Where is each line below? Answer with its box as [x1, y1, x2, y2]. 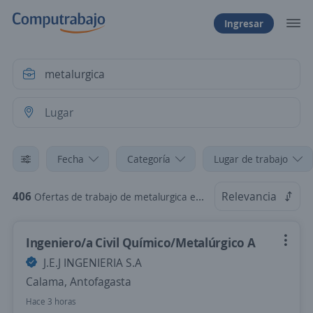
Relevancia [221, 189, 277, 204]
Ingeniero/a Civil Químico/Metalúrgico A [26, 234, 256, 251]
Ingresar [224, 16, 263, 30]
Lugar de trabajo [214, 152, 288, 166]
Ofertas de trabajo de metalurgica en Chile [34, 190, 196, 203]
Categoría [127, 152, 170, 166]
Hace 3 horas [26, 296, 76, 307]
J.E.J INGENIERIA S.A [41, 255, 142, 270]
